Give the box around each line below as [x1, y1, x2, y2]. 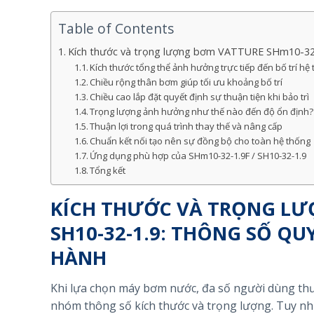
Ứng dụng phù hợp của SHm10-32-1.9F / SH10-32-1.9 [90, 149, 307, 162]
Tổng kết [90, 163, 126, 177]
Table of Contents [58, 19, 174, 39]
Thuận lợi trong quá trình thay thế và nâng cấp [90, 119, 283, 132]
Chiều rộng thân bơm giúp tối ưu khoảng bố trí [90, 75, 283, 88]
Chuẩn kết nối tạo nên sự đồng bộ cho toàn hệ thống [90, 134, 311, 147]
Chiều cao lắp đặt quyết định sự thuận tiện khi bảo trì [90, 90, 310, 103]
